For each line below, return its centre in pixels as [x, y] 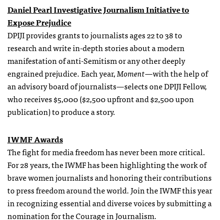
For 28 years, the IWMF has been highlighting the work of [107, 164]
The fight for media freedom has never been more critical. [106, 151]
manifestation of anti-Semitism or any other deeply [96, 60]
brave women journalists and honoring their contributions [110, 177]
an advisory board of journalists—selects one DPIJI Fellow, [107, 86]
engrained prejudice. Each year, [62, 73]
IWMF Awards [35, 139]
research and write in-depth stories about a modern [96, 47]
